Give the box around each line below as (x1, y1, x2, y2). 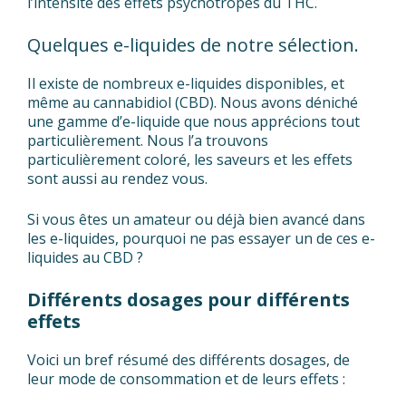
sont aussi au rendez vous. (27, 169, 208, 189)
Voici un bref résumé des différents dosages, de (27, 350, 350, 371)
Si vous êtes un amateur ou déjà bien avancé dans (27, 209, 365, 230)
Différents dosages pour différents (27, 287, 350, 313)
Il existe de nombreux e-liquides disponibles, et (27, 73, 344, 94)
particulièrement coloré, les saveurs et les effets (27, 150, 353, 170)
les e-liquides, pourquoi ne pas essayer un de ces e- (27, 228, 375, 249)
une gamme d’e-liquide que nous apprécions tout (27, 111, 360, 132)
